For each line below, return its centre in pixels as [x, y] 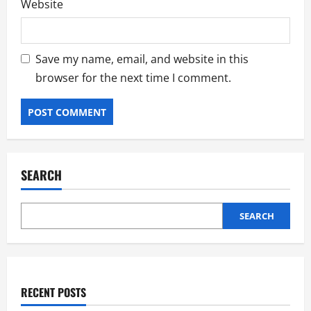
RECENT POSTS [53, 293]
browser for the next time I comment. [133, 78]
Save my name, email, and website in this [142, 59]
